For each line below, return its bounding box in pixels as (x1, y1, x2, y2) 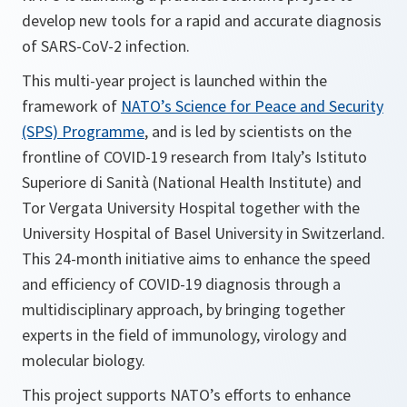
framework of (22, 95, 121, 117)
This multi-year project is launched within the (22, 70, 327, 92)
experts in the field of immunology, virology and (22, 324, 347, 346)
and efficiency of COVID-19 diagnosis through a (22, 273, 341, 295)
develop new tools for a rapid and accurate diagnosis (22, 10, 382, 32)
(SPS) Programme (22, 121, 144, 143)
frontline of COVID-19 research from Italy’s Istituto (22, 146, 367, 168)
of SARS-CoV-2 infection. (22, 35, 190, 57)
